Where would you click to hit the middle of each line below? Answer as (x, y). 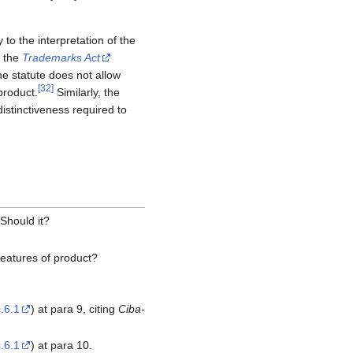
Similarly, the (87, 93)
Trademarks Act (61, 58)
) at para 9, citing (74, 309)
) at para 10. (61, 345)
